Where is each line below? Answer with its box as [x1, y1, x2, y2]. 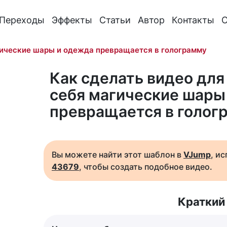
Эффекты [52, 14, 93, 25]
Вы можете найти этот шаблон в [52, 149, 183, 160]
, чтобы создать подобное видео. [79, 162, 212, 172]
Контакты [172, 14, 215, 25]
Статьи [99, 14, 131, 25]
